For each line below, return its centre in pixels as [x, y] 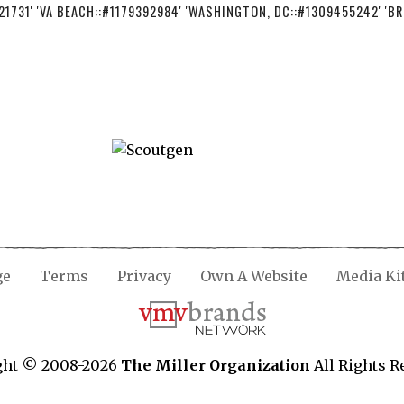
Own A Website [254, 276]
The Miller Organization [216, 365]
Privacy [144, 276]
